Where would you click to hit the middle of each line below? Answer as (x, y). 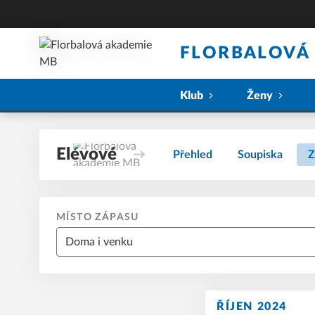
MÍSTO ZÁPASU (98, 217)
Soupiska (260, 155)
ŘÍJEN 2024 (252, 307)
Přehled (193, 155)
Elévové (86, 155)
